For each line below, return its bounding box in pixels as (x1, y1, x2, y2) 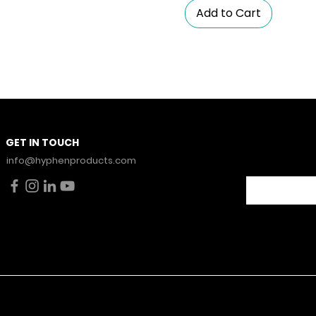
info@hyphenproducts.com (6, 153, 136, 167)
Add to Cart (195, 4, 261, 21)
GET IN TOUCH (6, 135, 80, 150)
